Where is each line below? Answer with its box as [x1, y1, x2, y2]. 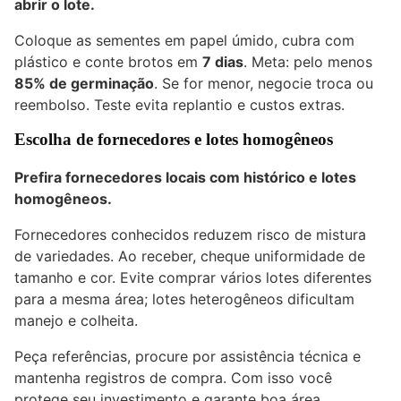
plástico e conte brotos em [14, 53, 202, 72]
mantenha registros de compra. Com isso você [14, 369, 332, 388]
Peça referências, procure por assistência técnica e [14, 347, 361, 366]
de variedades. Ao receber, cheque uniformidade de [14, 247, 365, 266]
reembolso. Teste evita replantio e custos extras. [14, 96, 345, 115]
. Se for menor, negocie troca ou [154, 74, 373, 93]
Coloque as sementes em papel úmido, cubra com [14, 31, 354, 50]
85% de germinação [14, 74, 154, 93]
